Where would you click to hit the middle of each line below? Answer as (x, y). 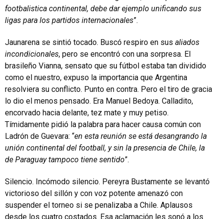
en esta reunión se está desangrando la (141, 136)
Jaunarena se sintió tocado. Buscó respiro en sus (90, 42)
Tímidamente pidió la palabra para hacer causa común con (103, 124)
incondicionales (32, 54)
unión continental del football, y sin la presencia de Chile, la (105, 148)
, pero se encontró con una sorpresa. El (125, 54)
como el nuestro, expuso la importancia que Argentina (96, 77)
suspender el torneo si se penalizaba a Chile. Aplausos (99, 205)
